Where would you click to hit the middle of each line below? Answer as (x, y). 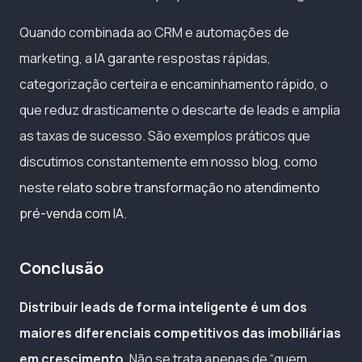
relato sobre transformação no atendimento (189, 188)
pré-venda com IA (72, 214)
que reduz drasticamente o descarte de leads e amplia (180, 110)
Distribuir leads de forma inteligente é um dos (163, 307)
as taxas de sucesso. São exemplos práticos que (165, 136)
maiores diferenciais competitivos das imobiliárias (180, 333)
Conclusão (61, 268)
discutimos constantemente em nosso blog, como (168, 162)
